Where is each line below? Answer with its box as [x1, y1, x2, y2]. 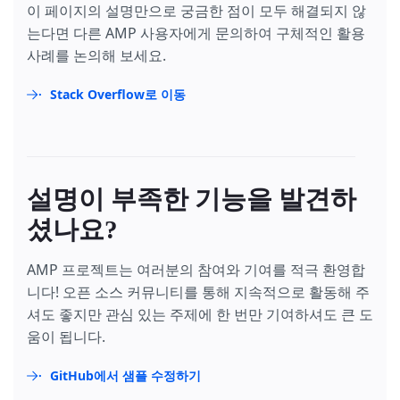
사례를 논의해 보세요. [27, 45, 166, 65]
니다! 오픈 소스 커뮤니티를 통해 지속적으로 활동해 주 [27, 281, 370, 302]
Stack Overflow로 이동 [50, 85, 186, 103]
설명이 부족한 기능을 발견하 [27, 184, 356, 213]
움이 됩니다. [27, 326, 105, 346]
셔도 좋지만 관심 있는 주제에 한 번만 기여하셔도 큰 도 [27, 304, 373, 324]
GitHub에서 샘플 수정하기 [50, 366, 201, 384]
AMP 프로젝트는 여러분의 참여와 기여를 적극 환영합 [27, 259, 365, 279]
